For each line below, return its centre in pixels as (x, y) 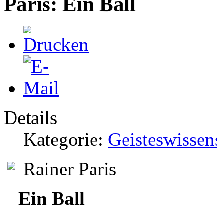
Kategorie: (66, 139)
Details (31, 117)
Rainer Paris (67, 169)
